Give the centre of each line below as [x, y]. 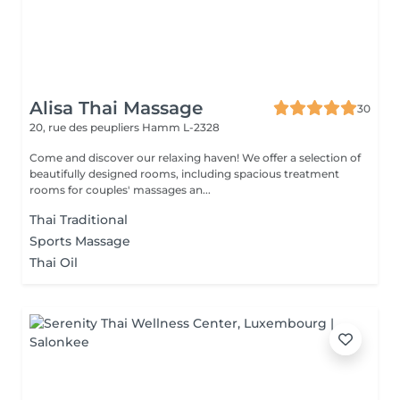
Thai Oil [54, 262]
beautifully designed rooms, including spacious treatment [184, 174]
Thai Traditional [79, 220]
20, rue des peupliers [86, 127]
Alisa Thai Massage [116, 108]
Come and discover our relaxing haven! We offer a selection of [136, 158]
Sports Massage [80, 241]
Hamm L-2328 [181, 127]
